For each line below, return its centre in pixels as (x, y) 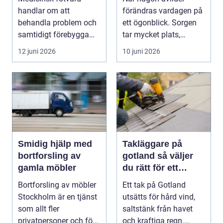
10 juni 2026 (141, 52)
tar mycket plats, (151, 35)
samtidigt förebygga (54, 35)
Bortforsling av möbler (57, 185)
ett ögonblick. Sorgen (160, 23)
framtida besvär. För (53, 47)
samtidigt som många (161, 47)
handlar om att (44, 11)
